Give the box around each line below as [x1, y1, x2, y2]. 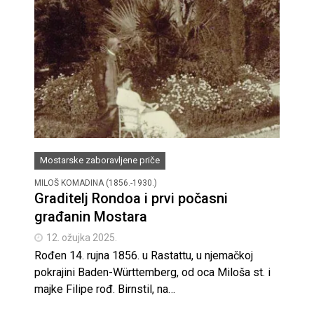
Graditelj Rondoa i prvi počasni [34, 189, 228, 207]
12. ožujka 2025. [46, 231, 117, 243]
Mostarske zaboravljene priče [40, 154, 160, 165]
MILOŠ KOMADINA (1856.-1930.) [34, 177, 157, 188]
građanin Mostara [34, 207, 147, 225]
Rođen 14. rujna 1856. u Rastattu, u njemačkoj [34, 248, 253, 262]
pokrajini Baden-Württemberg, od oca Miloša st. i [34, 265, 271, 279]
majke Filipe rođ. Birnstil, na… [34, 282, 175, 296]
